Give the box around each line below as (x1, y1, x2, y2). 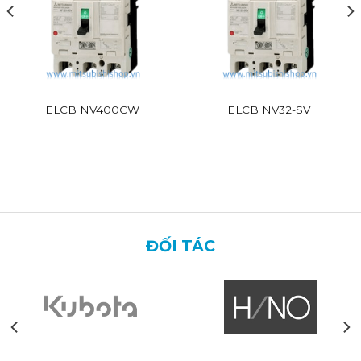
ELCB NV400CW (45, 102, 139, 116)
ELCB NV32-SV (227, 102, 310, 116)
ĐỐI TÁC (146, 236, 215, 256)
